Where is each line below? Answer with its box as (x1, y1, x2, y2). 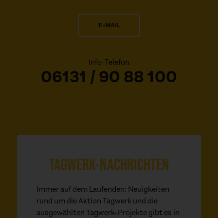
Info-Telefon (89, 56, 129, 67)
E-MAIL (98, 20, 120, 29)
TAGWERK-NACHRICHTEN (49, 153, 169, 174)
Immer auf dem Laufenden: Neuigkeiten (36, 183, 169, 194)
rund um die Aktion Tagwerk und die (36, 195, 158, 206)
